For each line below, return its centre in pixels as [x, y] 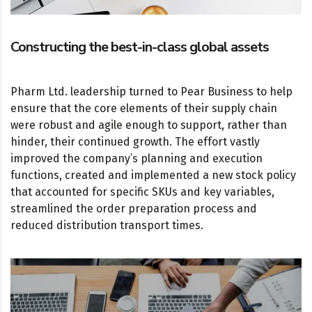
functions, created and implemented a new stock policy [153, 175]
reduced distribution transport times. [107, 226]
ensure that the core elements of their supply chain [144, 109]
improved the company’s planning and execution [136, 159]
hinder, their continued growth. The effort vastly [135, 142]
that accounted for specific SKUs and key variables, [142, 192]
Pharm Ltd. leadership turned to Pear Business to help [151, 92]
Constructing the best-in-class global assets [140, 47]
